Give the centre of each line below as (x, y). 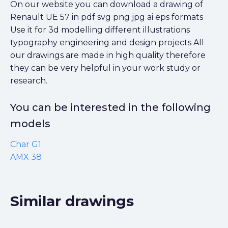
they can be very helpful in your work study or (105, 68)
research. (29, 80)
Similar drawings (72, 201)
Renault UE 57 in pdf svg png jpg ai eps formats (107, 17)
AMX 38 (26, 157)
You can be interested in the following (110, 107)
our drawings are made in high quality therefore (108, 55)
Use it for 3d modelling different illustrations (100, 30)
